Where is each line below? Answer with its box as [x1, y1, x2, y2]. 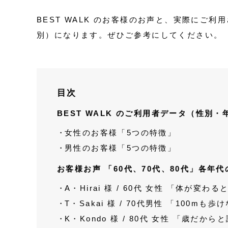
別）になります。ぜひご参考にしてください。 [37, 30, 226, 39]
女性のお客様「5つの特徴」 [64, 128, 177, 137]
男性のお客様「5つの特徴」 [64, 143, 177, 152]
